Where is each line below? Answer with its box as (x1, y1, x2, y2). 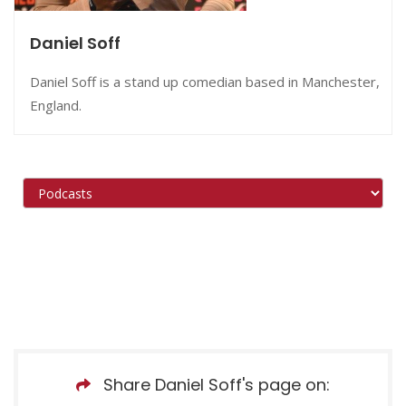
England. (30, 95, 82, 114)
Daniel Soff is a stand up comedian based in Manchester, (30, 72, 380, 91)
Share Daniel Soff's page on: (103, 372, 330, 396)
